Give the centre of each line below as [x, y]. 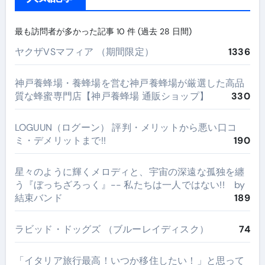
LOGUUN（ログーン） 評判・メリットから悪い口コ [125, 127]
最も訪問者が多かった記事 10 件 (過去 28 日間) [103, 31]
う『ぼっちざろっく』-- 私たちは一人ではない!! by [130, 185]
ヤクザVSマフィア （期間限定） [84, 51]
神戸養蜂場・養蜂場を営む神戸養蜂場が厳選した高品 [130, 83]
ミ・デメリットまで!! [60, 140]
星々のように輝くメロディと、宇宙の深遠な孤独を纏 [130, 172]
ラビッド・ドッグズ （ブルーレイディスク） [112, 229]
